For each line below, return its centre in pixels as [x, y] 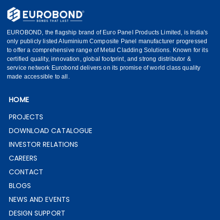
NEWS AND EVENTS [39, 199]
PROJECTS [26, 117]
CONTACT [26, 172]
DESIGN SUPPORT [37, 213]
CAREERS [23, 158]
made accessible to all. [38, 77]
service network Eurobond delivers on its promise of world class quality [104, 68]
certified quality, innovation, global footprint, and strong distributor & [99, 59]
